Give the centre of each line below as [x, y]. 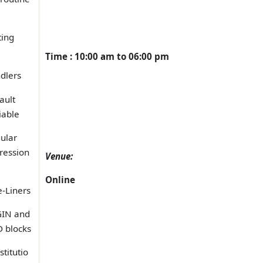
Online [60, 180]
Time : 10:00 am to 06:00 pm [107, 56]
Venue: [59, 156]
